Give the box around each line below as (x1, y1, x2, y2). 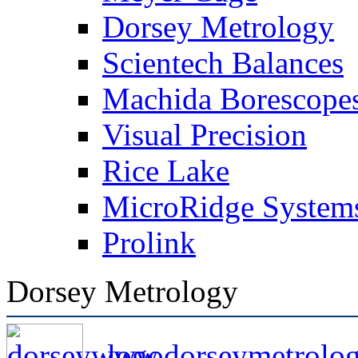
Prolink (102, 225, 196, 260)
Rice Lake (102, 153, 229, 188)
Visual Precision (102, 117, 307, 152)
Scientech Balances (102, 45, 344, 80)
